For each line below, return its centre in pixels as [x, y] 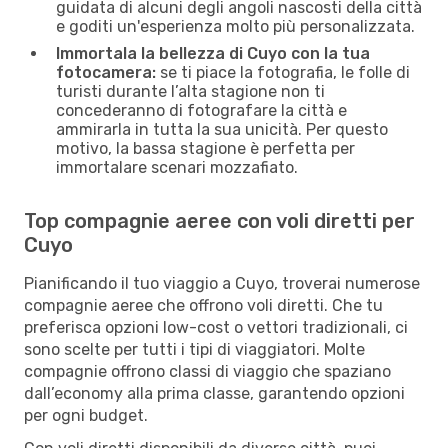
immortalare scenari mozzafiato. [177, 167]
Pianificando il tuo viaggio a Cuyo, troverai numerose [222, 283]
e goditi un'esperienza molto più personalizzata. [235, 26]
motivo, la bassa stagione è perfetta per [205, 148]
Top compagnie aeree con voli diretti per [219, 220]
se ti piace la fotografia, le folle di [283, 72]
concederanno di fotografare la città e [201, 110]
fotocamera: [106, 72]
